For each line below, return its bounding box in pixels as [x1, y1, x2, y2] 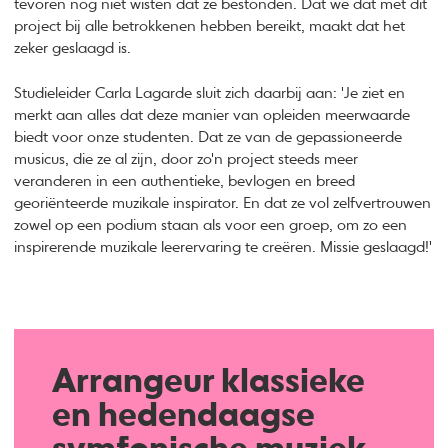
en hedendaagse [51, 400, 315, 435]
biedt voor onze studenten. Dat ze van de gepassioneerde [14, 130, 403, 146]
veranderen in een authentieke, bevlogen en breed [14, 174, 356, 190]
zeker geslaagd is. [14, 41, 132, 57]
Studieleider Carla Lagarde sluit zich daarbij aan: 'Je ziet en [14, 86, 406, 102]
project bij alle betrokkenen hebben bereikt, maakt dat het [14, 19, 406, 35]
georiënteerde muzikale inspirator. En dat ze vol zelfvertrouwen [14, 196, 432, 212]
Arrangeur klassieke [51, 366, 365, 401]
